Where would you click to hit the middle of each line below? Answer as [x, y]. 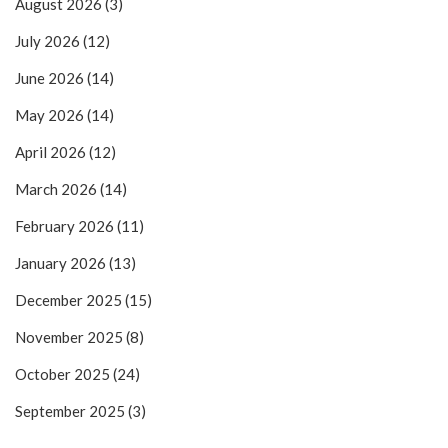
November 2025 [70, 337]
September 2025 [71, 411]
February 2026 [66, 226]
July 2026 [49, 41]
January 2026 [62, 263]
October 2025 [64, 374]
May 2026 [51, 115]
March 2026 [57, 189]
